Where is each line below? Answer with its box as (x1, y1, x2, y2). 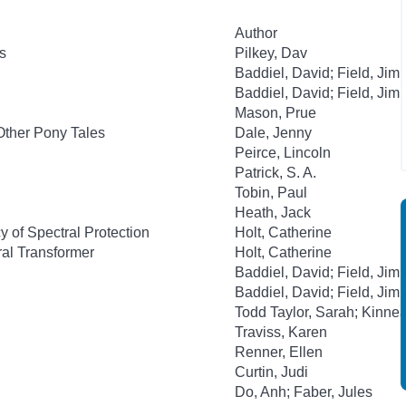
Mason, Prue (235, 105, 316, 121)
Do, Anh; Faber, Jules (235, 384, 372, 400)
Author (235, 25, 277, 41)
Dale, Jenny (235, 125, 312, 140)
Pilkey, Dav (235, 45, 307, 61)
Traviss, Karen (235, 324, 327, 340)
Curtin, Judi (235, 364, 308, 380)
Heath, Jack (235, 205, 311, 220)
